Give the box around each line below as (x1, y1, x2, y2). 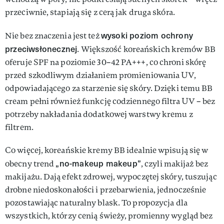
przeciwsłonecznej (5, 43, 77, 54)
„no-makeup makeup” (55, 157, 141, 169)
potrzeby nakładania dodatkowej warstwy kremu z (5, 109, 193, 119)
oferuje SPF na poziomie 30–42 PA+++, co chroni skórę (5, 57, 206, 67)
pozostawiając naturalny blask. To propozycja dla (5, 197, 187, 208)
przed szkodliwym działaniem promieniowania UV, (5, 70, 196, 80)
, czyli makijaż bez (140, 158, 208, 169)
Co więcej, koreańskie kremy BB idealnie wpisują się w (5, 145, 208, 155)
